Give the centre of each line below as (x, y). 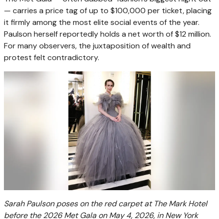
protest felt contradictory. (52, 57)
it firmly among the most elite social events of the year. (102, 22)
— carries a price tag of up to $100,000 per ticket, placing (108, 10)
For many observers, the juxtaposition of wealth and (97, 45)
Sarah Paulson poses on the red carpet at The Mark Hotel (106, 203)
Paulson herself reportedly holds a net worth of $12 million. (108, 34)
